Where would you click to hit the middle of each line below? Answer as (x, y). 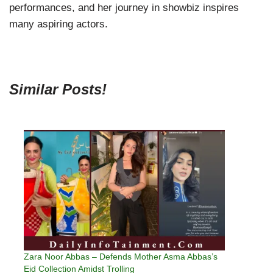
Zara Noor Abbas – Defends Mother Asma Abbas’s (121, 256)
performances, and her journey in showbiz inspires (124, 7)
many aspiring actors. (58, 24)
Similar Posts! (58, 89)
